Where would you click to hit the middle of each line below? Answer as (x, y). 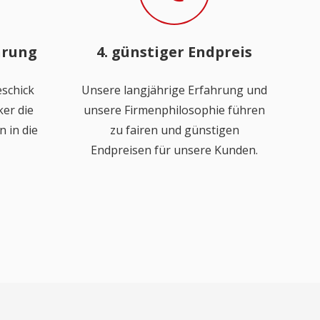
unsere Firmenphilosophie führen (174, 110)
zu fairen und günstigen (174, 130)
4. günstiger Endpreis (174, 52)
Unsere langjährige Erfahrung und (174, 90)
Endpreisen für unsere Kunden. (174, 150)
